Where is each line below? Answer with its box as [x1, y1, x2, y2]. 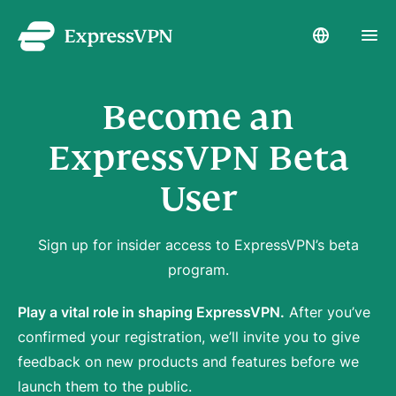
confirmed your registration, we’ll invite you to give [18, 328, 360, 346]
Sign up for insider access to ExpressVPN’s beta [37, 236, 359, 254]
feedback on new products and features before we [18, 353, 359, 370]
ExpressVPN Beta [47, 136, 349, 179]
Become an [102, 95, 294, 139]
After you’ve [285, 303, 370, 321]
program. [167, 261, 229, 278]
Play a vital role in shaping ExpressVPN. [18, 303, 285, 321]
